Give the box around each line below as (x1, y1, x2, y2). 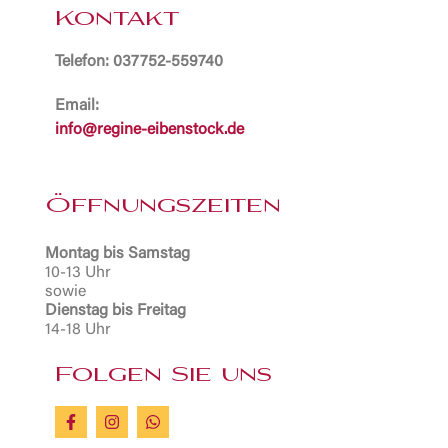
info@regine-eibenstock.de (55, 122, 244, 139)
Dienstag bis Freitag (45, 302, 186, 319)
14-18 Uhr (45, 321, 111, 338)
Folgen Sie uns (55, 365, 272, 386)
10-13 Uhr (45, 264, 111, 281)
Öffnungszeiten (45, 196, 281, 217)
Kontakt (55, 10, 179, 31)
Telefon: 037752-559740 (55, 54, 223, 71)
